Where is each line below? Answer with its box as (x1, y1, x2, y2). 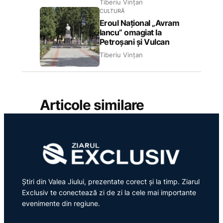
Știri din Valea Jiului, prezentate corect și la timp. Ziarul (21, 177, 200, 186)
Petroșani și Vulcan (99, 37, 170, 47)
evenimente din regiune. (21, 199, 100, 208)
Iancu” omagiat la (99, 27, 162, 38)
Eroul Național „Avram (99, 18, 180, 28)
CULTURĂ (99, 7, 124, 15)
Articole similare (39, 96, 144, 113)
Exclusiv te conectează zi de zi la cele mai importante (21, 188, 196, 197)
